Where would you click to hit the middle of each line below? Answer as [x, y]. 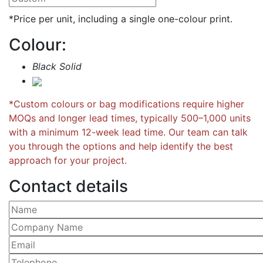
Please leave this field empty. [72, 207]
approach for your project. [68, 161]
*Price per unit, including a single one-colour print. [121, 19]
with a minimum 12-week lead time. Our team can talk [128, 132]
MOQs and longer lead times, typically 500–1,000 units [130, 118]
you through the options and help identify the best [121, 146]
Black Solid [57, 67]
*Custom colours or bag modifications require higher [127, 104]
